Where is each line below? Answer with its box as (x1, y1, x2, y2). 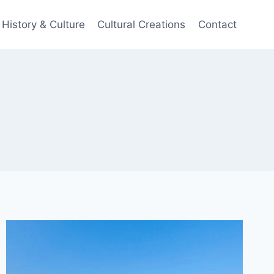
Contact (198, 18, 237, 31)
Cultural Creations (97, 18, 186, 31)
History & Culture (2, 18, 86, 31)
